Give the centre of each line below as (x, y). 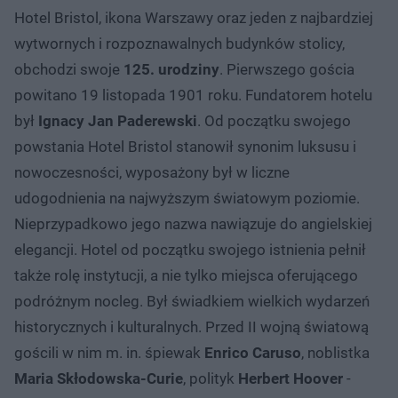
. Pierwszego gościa (287, 69)
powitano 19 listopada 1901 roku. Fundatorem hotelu (193, 95)
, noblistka (335, 352)
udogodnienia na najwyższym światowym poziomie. (187, 198)
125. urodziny (171, 69)
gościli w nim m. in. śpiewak (109, 352)
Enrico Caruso (253, 352)
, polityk (211, 378)
